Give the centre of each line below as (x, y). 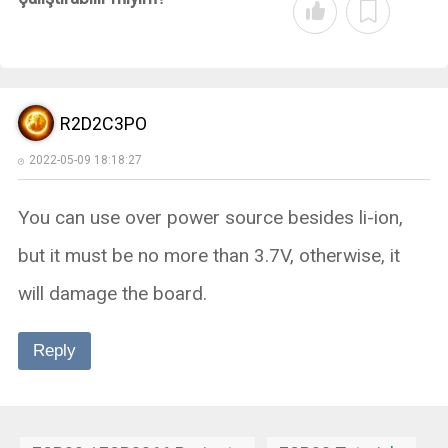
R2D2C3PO (103, 123)
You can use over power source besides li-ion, (210, 218)
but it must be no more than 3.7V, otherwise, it (208, 256)
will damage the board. (112, 294)
